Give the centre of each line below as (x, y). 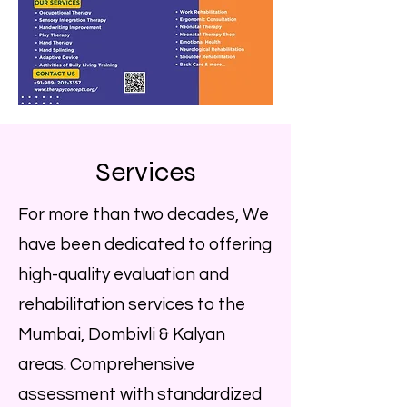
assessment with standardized (140, 394)
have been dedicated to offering (145, 244)
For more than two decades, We (144, 214)
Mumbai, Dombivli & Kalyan (122, 334)
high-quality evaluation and (124, 274)
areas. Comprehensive (106, 364)
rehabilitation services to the (132, 304)
